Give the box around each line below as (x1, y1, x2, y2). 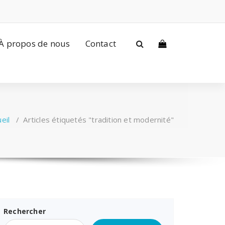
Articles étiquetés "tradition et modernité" (23, 115, 174, 125)
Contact (85, 37, 116, 49)
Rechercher (4, 206, 46, 216)
